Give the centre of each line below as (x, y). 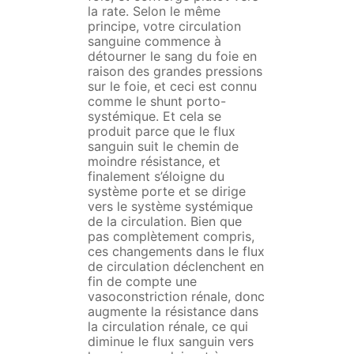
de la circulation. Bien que (164, 222)
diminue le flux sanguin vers (170, 342)
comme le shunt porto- (156, 102)
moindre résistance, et (154, 162)
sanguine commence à (154, 41)
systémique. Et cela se (154, 117)
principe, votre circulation (164, 26)
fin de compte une (142, 282)
